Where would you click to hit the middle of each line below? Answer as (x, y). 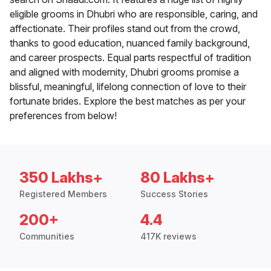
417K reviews (168, 237)
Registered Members (63, 194)
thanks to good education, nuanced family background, (130, 43)
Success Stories (174, 194)
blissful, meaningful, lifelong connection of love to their (128, 87)
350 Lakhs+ (61, 178)
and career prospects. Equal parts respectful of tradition (130, 58)
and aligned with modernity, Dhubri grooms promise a (124, 72)
